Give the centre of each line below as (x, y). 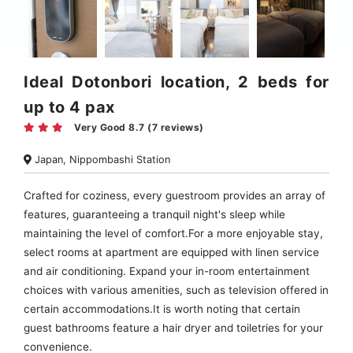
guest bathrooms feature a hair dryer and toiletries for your (173, 328)
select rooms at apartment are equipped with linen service (171, 253)
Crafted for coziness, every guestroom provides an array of (175, 196)
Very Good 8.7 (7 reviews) (139, 128)
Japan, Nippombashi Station (101, 160)
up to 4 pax (69, 108)
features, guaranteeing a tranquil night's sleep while (154, 215)
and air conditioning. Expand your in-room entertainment (167, 271)
